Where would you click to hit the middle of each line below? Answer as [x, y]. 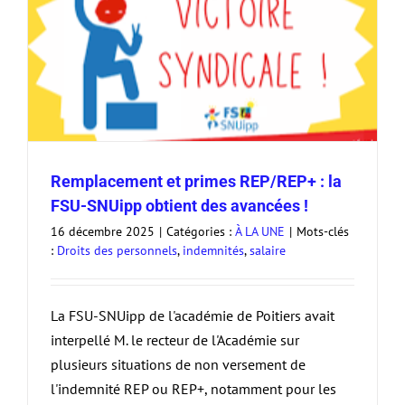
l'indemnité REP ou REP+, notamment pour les [193, 389]
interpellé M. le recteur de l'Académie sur [175, 340]
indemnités [213, 251]
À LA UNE [260, 232]
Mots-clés [323, 232]
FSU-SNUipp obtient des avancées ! [179, 206]
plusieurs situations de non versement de [178, 365]
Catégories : [201, 232]
